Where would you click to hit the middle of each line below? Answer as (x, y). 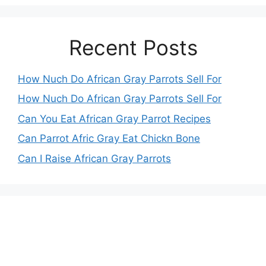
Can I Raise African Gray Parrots (94, 158)
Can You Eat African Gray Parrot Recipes (114, 118)
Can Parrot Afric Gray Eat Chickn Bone (109, 139)
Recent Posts (133, 47)
